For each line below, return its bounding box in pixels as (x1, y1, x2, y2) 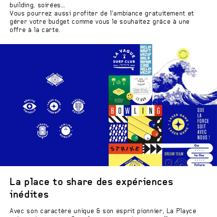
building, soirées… (10, 2, 65, 9)
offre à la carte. (10, 27, 61, 34)
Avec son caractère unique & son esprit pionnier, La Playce (10, 208, 197, 215)
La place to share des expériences (10, 177, 173, 187)
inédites (10, 190, 49, 200)
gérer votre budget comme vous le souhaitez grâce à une (10, 19, 190, 26)
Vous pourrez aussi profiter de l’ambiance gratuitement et (10, 11, 195, 17)
